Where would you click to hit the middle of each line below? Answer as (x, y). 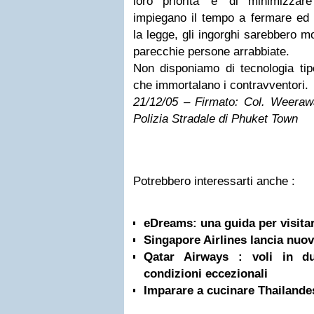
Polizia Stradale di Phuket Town (216, 119)
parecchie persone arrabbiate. (211, 52)
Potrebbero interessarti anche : (214, 181)
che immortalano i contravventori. (221, 85)
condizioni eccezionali (206, 274)
